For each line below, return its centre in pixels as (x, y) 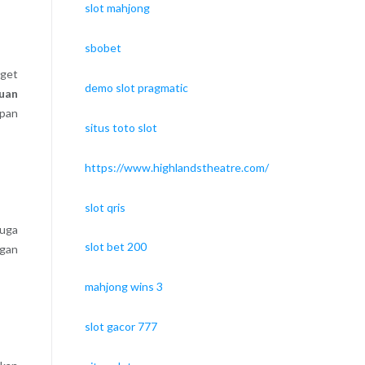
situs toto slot (121, 127)
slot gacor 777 (121, 327)
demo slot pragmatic (136, 87)
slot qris (105, 207)
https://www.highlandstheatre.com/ (176, 167)
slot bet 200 (115, 247)
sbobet (103, 47)
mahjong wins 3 (123, 287)
